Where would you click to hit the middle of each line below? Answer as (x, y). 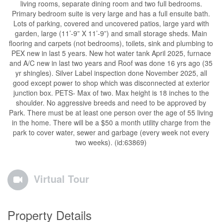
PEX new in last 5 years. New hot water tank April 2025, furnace (111, 53)
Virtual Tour (61, 179)
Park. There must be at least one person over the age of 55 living (111, 112)
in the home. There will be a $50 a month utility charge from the (111, 122)
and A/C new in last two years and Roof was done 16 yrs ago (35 (111, 63)
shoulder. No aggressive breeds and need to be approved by (111, 103)
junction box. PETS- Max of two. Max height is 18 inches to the (111, 93)
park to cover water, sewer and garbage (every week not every (111, 132)
